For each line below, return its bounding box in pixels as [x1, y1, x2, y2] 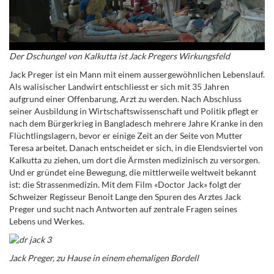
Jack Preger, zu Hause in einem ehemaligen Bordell [9, 253, 199, 264]
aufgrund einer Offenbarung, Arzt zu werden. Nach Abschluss [9, 94, 242, 105]
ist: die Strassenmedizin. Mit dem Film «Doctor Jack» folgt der [9, 179, 242, 190]
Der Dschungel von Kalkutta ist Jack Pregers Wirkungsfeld [9, 51, 230, 62]
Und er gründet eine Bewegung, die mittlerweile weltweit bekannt [9, 167, 256, 178]
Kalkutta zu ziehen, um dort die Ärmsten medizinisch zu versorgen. [9, 155, 260, 166]
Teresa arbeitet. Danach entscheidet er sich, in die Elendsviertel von [9, 143, 263, 154]
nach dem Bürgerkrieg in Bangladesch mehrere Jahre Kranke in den [9, 118, 263, 129]
